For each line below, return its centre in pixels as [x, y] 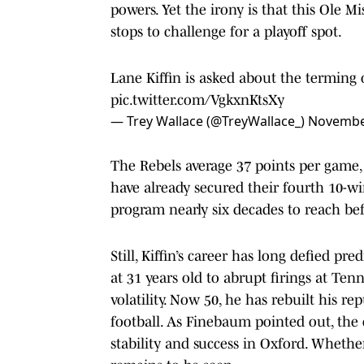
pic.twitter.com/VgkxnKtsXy [197, 100]
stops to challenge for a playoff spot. [226, 31]
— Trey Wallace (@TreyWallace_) [209, 121]
